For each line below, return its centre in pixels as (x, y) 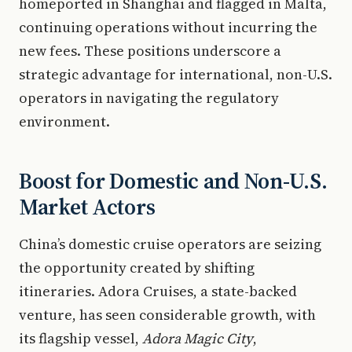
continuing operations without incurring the (168, 27)
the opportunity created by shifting (137, 268)
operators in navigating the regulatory (149, 98)
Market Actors (87, 207)
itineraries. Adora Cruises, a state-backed (158, 291)
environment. (64, 121)
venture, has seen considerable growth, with (167, 315)
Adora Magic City (198, 338)
